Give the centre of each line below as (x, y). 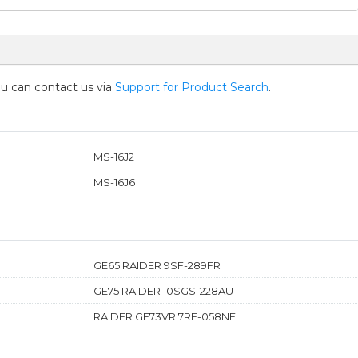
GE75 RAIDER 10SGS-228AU (163, 290)
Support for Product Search (192, 87)
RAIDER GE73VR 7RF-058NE (164, 316)
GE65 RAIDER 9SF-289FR (157, 265)
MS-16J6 (114, 182)
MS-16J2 (113, 156)
